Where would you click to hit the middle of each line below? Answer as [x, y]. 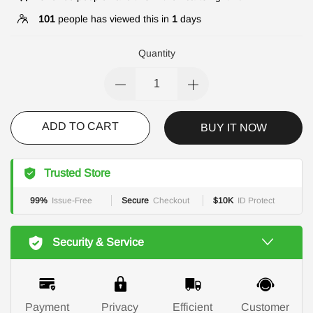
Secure [135, 200]
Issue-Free [72, 200]
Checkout [171, 200]
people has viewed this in [114, 19]
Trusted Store [77, 173]
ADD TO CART [80, 126]
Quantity [156, 53]
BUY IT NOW [233, 127]
